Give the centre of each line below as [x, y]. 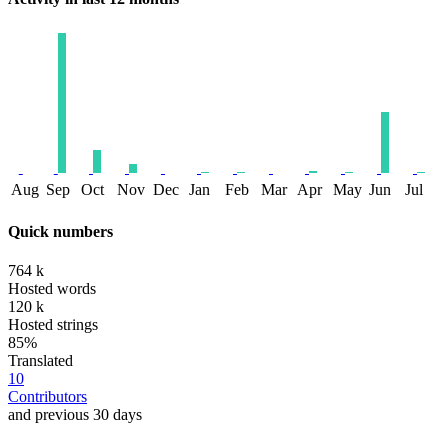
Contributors [47, 397]
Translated [40, 361]
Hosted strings [53, 325]
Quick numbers [60, 231]
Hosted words [52, 289]
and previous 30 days [75, 415]
